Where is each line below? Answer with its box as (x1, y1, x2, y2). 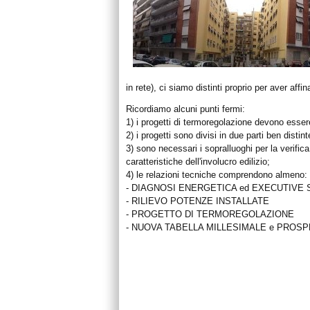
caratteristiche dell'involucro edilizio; (126, 156, 270, 167)
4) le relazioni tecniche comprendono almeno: (126, 170, 307, 180)
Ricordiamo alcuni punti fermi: (126, 104, 245, 114)
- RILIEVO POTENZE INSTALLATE (126, 196, 269, 206)
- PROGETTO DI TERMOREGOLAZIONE (126, 209, 294, 219)
